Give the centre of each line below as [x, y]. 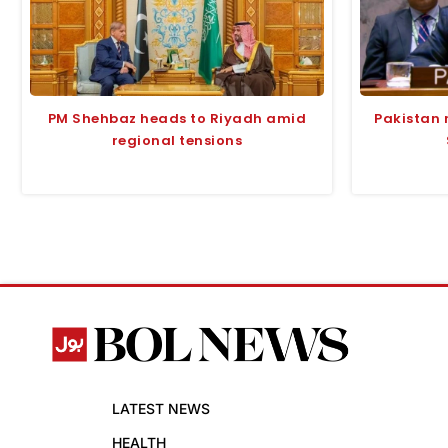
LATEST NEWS [161, 408]
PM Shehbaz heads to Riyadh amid [177, 118]
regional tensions [177, 140]
